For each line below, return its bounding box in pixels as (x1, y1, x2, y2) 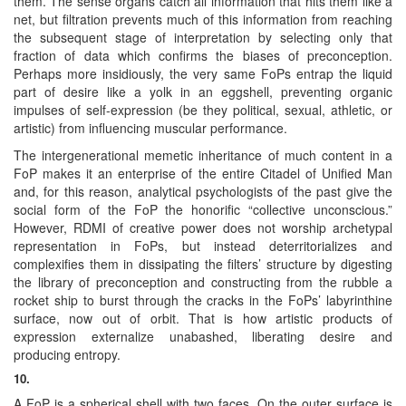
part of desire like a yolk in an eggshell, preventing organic (14, 82, 392, 101)
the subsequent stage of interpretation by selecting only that (14, 27, 392, 46)
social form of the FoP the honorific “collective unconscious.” (14, 199, 392, 218)
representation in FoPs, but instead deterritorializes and (14, 236, 392, 255)
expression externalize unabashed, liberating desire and (14, 326, 392, 345)
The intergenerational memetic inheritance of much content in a (14, 145, 392, 164)
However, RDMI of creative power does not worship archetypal (14, 217, 392, 237)
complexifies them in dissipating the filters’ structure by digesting (14, 254, 392, 273)
